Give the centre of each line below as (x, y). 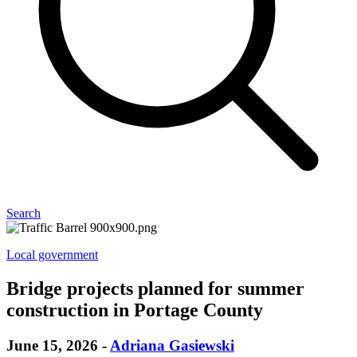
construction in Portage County (135, 310)
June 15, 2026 (54, 345)
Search (24, 213)
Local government (52, 254)
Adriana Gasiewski (172, 345)
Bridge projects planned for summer (155, 288)
